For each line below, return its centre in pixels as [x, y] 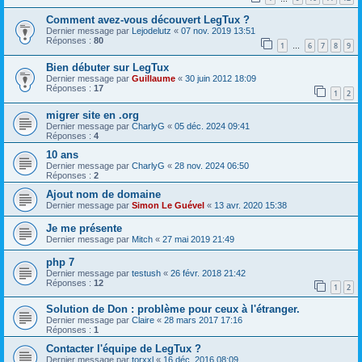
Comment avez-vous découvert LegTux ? [148, 20]
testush [146, 273]
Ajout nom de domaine [103, 194]
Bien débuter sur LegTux [107, 67]
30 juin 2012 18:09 [221, 78]
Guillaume [154, 78]
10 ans [62, 154]
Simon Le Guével [168, 205]
